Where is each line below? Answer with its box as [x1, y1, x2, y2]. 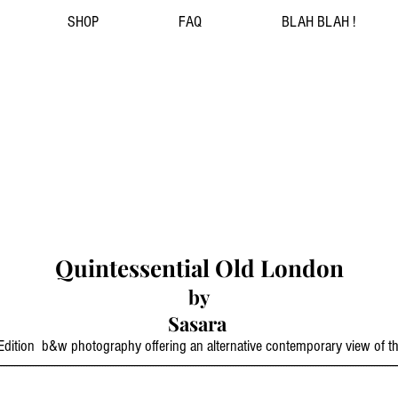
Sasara [167, 310, 231, 337]
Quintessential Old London [54, 252, 344, 283]
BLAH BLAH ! [282, 12, 355, 31]
